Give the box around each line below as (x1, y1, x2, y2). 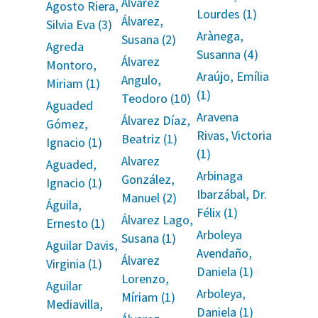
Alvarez (121, 153, 160, 169)
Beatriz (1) (121, 131, 177, 147)
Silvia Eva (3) (45, 16, 112, 33)
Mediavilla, (45, 296, 103, 312)
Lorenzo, (121, 270, 169, 287)
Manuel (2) (121, 190, 177, 206)
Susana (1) (121, 230, 176, 246)
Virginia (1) (45, 256, 102, 272)
